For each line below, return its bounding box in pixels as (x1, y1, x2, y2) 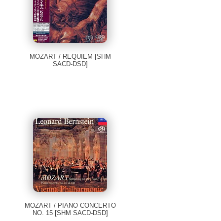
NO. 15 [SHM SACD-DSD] (32, 209, 108, 217)
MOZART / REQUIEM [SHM (29, 53, 111, 61)
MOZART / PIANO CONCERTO (24, 202, 116, 210)
